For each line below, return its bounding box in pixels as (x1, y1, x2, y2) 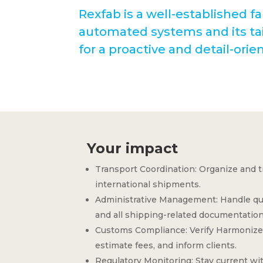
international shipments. (95, 178, 201, 190)
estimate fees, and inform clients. (95, 240, 237, 251)
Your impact (87, 139, 178, 157)
